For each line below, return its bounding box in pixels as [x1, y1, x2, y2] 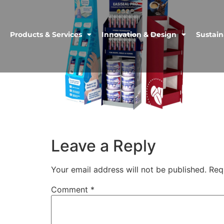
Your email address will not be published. [51, 164, 206, 175]
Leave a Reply [51, 136, 156, 156]
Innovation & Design [101, 30, 176, 39]
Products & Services [10, 30, 82, 39]
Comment [51, 184, 90, 195]
